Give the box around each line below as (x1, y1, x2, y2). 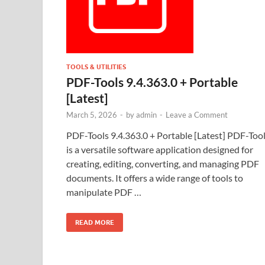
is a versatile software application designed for (66, 143, 253, 155)
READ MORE (75, 218, 114, 227)
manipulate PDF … (66, 186, 141, 198)
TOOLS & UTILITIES (66, 62, 126, 71)
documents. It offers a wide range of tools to (66, 172, 243, 183)
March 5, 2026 (66, 109, 117, 119)
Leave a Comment (166, 109, 228, 119)
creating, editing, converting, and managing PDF (66, 157, 259, 169)
